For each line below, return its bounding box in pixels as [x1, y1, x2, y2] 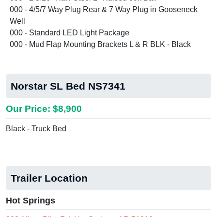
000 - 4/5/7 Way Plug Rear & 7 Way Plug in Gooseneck [10, 5, 198, 14]
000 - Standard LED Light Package [10, 29, 129, 37]
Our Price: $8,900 [6, 104, 82, 114]
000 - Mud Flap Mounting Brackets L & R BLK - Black [10, 40, 191, 49]
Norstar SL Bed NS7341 [11, 80, 125, 92]
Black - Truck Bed [6, 124, 66, 133]
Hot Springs [6, 196, 55, 206]
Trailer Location [11, 172, 88, 184]
